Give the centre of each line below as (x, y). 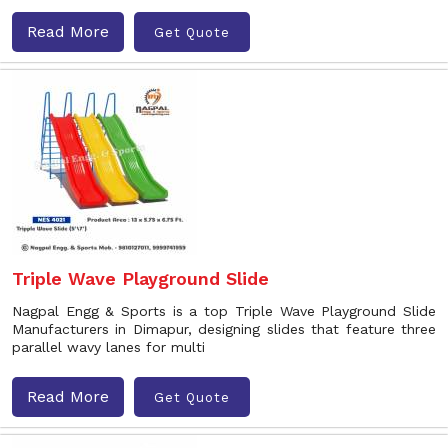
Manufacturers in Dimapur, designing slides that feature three (224, 329)
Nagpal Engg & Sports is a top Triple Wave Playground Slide (224, 311)
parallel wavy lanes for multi (108, 347)
